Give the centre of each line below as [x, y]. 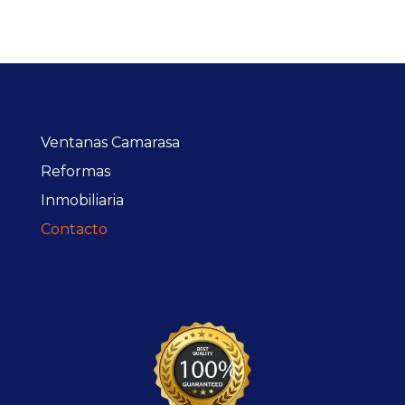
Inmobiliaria [82, 200]
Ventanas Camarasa [110, 142]
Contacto [74, 229]
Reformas [75, 171]
